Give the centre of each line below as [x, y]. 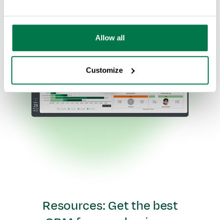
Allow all [110, 38]
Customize [105, 70]
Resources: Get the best [110, 206]
